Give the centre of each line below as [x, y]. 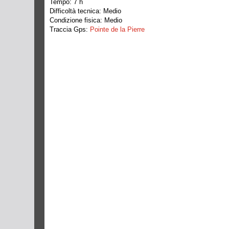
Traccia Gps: [70, 29]
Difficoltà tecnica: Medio [85, 11]
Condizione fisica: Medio [86, 20]
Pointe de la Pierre [117, 29]
